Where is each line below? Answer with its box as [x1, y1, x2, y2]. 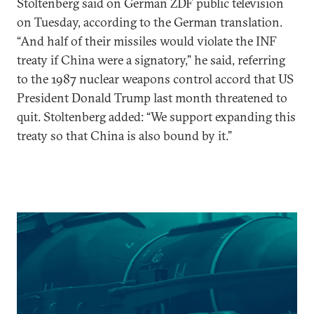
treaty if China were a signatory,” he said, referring [17, 52, 285, 68]
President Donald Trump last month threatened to [17, 90, 287, 106]
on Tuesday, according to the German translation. [17, 14, 282, 30]
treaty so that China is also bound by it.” [17, 128, 232, 144]
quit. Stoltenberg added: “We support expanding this [17, 109, 296, 125]
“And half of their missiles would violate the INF [17, 33, 277, 49]
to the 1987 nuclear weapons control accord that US [17, 71, 294, 87]
